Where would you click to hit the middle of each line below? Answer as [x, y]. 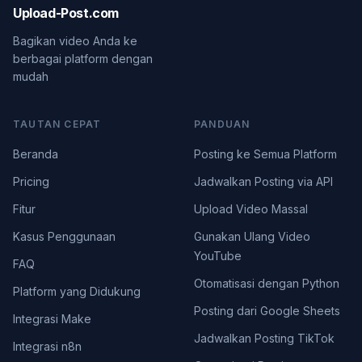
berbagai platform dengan [83, 59]
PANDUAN [222, 124]
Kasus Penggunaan [64, 236]
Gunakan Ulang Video [252, 236]
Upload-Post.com [66, 13]
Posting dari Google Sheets [267, 311]
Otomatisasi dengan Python [267, 283]
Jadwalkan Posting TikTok [264, 338]
